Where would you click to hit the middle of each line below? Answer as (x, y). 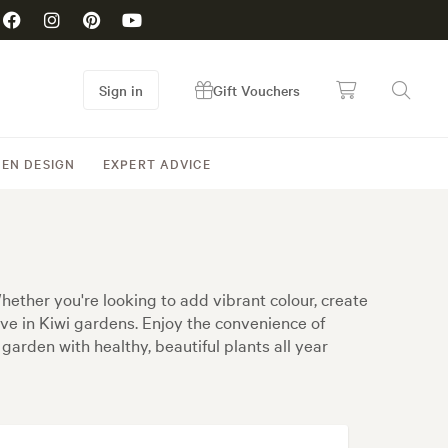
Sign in (121, 90)
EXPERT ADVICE (157, 163)
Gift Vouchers (256, 90)
